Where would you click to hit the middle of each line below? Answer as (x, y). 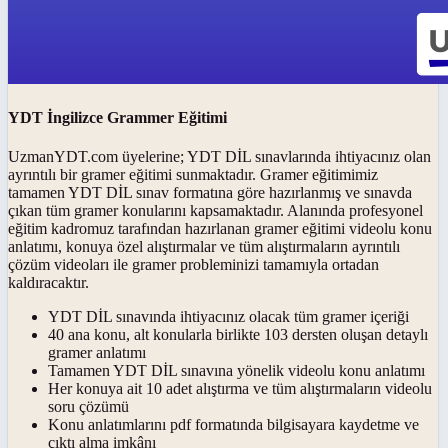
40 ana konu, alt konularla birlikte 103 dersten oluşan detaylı (238, 335)
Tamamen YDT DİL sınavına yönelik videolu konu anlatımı (236, 371)
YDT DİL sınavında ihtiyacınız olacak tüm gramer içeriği (228, 317)
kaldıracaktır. (48, 283)
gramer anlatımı (97, 353)
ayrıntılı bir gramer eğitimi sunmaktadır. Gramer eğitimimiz (193, 175)
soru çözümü (88, 407)
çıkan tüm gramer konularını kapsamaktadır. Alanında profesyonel (215, 211)
